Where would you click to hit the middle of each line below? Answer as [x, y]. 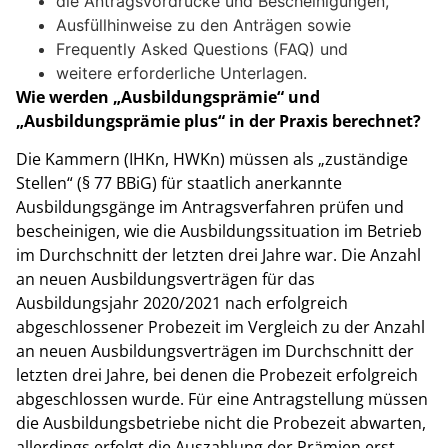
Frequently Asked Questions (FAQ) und [202, 49]
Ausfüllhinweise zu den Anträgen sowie [203, 25]
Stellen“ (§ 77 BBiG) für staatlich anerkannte [179, 183]
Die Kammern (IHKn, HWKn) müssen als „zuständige [212, 159]
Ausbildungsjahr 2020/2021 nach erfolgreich [182, 303]
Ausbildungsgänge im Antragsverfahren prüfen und [210, 207]
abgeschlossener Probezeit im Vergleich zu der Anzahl [220, 327]
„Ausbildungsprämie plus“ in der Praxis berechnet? [218, 121]
